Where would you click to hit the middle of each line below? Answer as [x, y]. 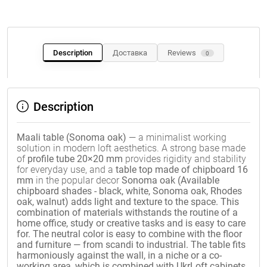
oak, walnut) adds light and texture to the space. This [128, 202]
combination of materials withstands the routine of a [127, 212]
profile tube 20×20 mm [75, 159]
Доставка [130, 53]
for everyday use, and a [66, 170]
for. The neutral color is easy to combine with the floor [129, 234]
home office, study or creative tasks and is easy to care [131, 223]
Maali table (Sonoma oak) [72, 137]
